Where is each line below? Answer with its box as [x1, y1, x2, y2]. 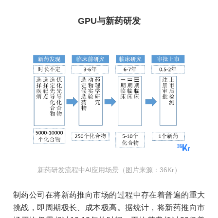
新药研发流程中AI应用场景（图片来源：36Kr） [37, 166, 181, 174]
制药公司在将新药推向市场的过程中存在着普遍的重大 [13, 191, 205, 200]
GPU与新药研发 [77, 16, 141, 26]
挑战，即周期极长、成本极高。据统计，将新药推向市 [13, 203, 205, 212]
